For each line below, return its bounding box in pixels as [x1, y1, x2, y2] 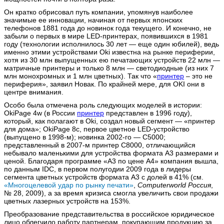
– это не [184, 71, 212, 80]
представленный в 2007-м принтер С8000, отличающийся [4, 140, 195, 149]
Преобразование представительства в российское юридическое [4, 209, 214, 218]
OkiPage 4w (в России [4, 108, 77, 117]
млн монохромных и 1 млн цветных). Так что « [4, 71, 157, 80]
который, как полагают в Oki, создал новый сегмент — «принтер [4, 116, 215, 125]
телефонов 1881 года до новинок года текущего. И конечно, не [4, 23, 211, 32]
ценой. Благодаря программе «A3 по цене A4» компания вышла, [4, 156, 218, 165]
